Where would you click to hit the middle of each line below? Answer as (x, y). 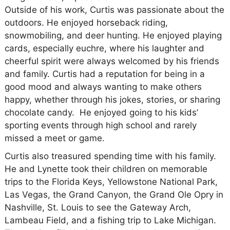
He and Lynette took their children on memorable (106, 169)
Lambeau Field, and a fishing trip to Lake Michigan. (110, 220)
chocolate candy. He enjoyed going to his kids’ (101, 112)
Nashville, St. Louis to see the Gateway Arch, (98, 207)
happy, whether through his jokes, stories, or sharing (112, 99)
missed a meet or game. (54, 138)
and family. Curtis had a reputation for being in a (104, 74)
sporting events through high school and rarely (100, 125)
